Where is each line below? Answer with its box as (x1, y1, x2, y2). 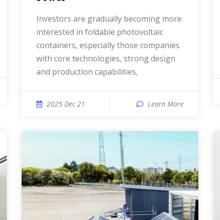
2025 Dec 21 (47, 99, 85, 109)
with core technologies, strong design (36, 53, 175, 64)
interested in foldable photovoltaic (36, 27, 163, 37)
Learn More (148, 99, 184, 109)
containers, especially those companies (36, 40, 180, 51)
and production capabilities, (36, 66, 138, 77)
